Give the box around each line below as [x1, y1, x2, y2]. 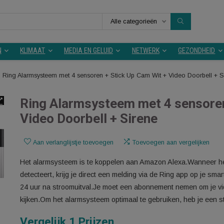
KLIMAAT [47, 51, 75, 61]
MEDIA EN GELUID [96, 51, 150, 61]
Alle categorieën [147, 19, 199, 28]
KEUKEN [1, 51, 26, 61]
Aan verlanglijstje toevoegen [61, 154, 151, 162]
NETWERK [171, 51, 202, 61]
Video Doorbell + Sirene [47, 123, 200, 140]
